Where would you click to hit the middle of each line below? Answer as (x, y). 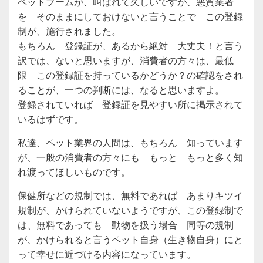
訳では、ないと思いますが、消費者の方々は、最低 (126, 61)
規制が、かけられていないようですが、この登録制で (130, 210)
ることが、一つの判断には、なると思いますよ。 (121, 90)
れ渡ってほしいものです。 (74, 172)
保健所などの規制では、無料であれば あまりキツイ (130, 196)
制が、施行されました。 (69, 31)
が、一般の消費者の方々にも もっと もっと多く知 (130, 158)
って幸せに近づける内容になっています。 (107, 254)
